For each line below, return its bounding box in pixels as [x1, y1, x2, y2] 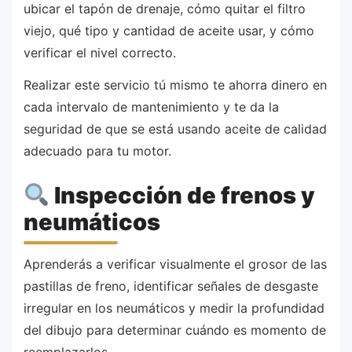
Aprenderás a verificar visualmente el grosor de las [24, 256, 327, 273]
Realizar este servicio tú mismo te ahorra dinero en [24, 77, 327, 93]
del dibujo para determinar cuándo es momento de [24, 322, 326, 339]
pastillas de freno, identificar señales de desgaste [24, 278, 318, 295]
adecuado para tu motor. [24, 143, 171, 159]
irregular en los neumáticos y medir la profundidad [24, 300, 324, 317]
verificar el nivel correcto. [24, 44, 176, 60]
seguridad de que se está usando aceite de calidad [24, 121, 327, 137]
